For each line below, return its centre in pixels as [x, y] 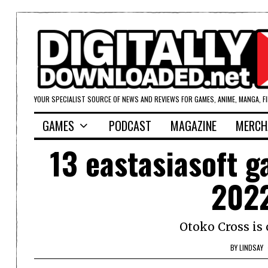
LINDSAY [251, 247]
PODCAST [130, 126]
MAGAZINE [194, 126]
